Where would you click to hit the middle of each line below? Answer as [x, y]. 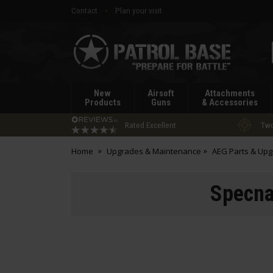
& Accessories [229, 102]
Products [102, 102]
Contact [84, 10]
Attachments [229, 93]
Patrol [81, 58]
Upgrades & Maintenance [154, 151]
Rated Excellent [151, 125]
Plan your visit [139, 10]
